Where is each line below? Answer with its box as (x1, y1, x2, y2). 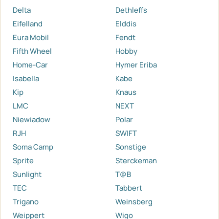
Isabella (13, 73, 39, 84)
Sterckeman (115, 155, 157, 166)
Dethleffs (115, 4, 147, 15)
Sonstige (115, 141, 146, 152)
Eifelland (13, 18, 43, 29)
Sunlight (13, 169, 42, 179)
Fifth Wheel (13, 45, 52, 56)
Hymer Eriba (115, 59, 157, 70)
